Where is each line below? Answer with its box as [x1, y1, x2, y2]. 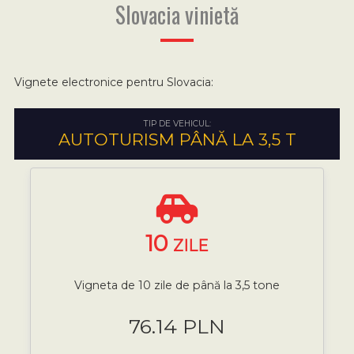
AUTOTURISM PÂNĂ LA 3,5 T [58, 129, 296, 149]
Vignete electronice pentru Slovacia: [13, 74, 213, 89]
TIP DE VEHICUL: [143, 118, 211, 129]
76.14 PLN [129, 314, 225, 338]
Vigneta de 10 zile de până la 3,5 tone [74, 277, 280, 292]
